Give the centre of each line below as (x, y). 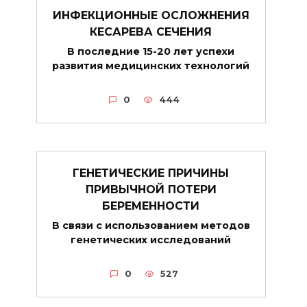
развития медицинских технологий (151, 66)
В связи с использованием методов (151, 226)
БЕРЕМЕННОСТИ (151, 206)
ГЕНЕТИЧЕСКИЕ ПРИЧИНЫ (151, 173)
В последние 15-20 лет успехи (151, 52)
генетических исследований (151, 240)
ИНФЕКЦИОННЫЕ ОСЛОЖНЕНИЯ (151, 16)
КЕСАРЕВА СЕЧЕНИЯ (151, 32)
